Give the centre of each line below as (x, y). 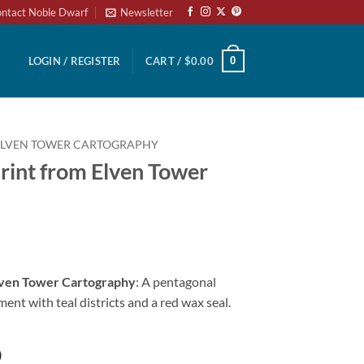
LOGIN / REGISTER (74, 61)
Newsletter (147, 12)
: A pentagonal (176, 281)
